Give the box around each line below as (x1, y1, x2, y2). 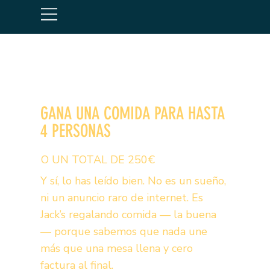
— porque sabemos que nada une (40, 224, 208, 239)
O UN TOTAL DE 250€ (40, 152, 155, 167)
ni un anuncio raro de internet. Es (40, 190, 204, 205)
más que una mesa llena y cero (40, 240, 193, 256)
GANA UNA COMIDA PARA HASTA (40, 103, 225, 124)
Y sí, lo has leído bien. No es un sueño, (40, 173, 227, 188)
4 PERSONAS (40, 121, 111, 142)
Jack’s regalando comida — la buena (40, 207, 217, 222)
